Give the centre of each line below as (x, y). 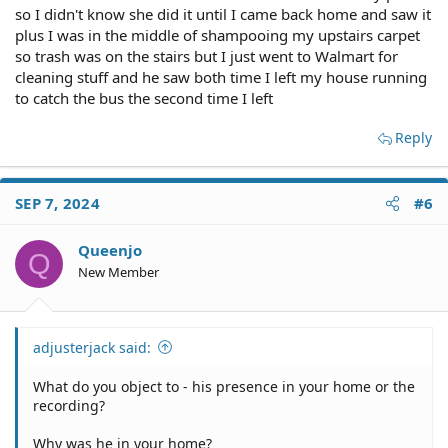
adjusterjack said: (92, 347)
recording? (69, 405)
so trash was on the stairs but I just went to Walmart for (206, 56)
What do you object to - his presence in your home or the (224, 386)
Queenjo (110, 250)
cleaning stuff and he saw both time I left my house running (221, 77)
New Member (118, 272)
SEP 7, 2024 (57, 203)
